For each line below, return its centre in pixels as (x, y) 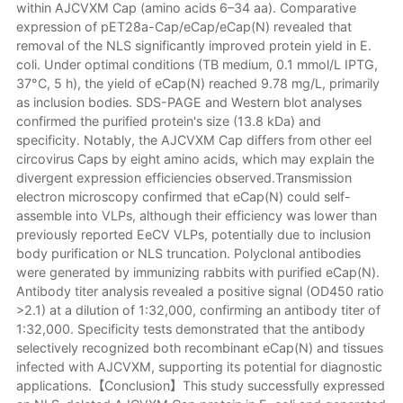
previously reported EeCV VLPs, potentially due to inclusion (193, 235)
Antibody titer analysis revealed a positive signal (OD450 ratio (200, 291)
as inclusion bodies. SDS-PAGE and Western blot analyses (188, 103)
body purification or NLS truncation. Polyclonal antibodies (188, 254)
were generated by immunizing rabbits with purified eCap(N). (197, 273)
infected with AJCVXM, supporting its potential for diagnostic (199, 367)
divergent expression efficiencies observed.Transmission (184, 178)
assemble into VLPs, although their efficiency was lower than (196, 216)
